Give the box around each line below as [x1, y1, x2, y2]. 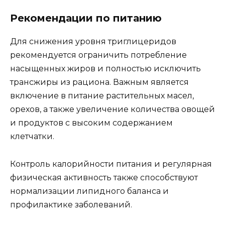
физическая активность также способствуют [10, 172, 198, 182]
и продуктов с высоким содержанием [10, 118, 173, 128]
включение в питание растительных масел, [10, 91, 194, 101]
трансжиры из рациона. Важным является [10, 77, 189, 87]
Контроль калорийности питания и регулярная [10, 159, 212, 169]
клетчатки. [10, 132, 54, 142]
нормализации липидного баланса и [10, 186, 169, 196]
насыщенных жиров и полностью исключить [10, 64, 201, 74]
